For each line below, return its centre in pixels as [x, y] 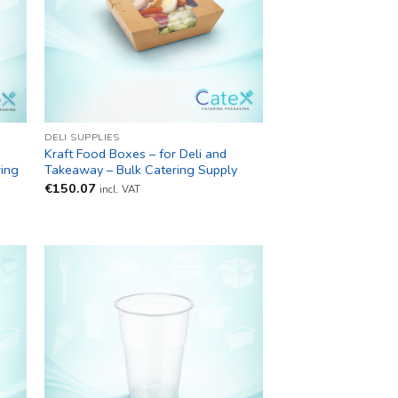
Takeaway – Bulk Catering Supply [140, 170]
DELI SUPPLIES [82, 138]
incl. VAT [119, 189]
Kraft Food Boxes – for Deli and [135, 154]
